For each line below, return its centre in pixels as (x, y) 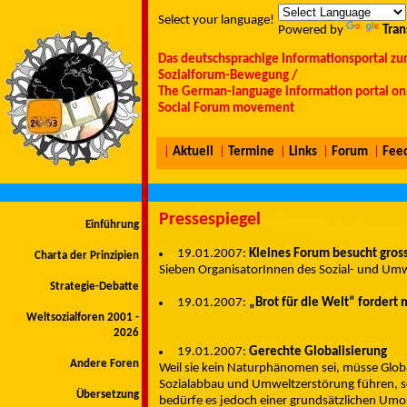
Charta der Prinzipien (87, 256)
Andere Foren (104, 364)
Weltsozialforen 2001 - (83, 318)
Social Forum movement (226, 109)
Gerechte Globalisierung (318, 352)
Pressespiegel (210, 220)
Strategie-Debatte (94, 287)
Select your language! (216, 20)
